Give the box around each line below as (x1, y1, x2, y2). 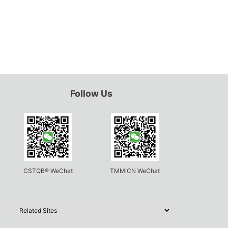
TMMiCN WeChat (110, 167, 160, 175)
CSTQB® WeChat (23, 167, 73, 175)
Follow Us (70, 88, 113, 99)
